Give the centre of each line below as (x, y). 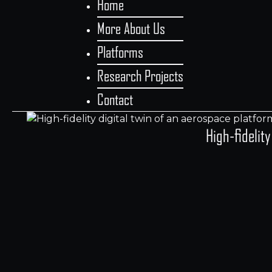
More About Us (131, 29)
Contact (115, 100)
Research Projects (140, 76)
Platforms (120, 52)
